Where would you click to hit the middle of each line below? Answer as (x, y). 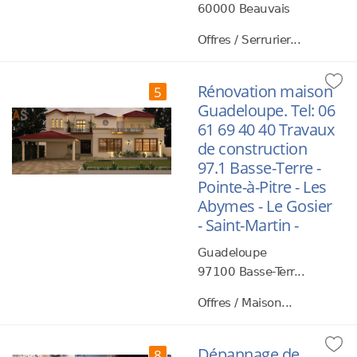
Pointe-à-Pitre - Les (262, 187)
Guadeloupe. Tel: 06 (266, 110)
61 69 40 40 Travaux (266, 129)
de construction (252, 149)
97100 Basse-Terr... (251, 272)
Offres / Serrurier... (249, 40)
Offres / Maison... (245, 303)
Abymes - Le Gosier (265, 206)
